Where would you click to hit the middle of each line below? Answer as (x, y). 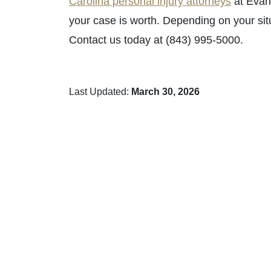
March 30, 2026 (165, 91)
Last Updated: (100, 91)
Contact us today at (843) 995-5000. (156, 40)
